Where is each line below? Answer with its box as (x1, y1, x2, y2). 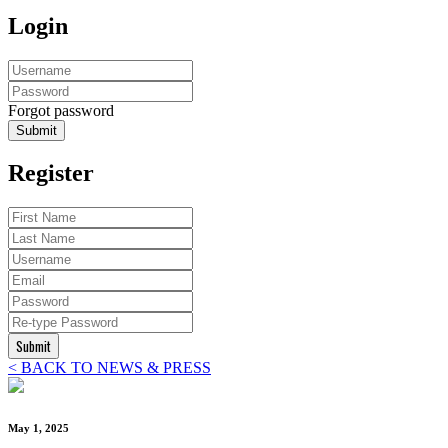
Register (8, 160, 94, 187)
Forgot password (8, 101, 114, 119)
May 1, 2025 (8, 422, 69, 435)
